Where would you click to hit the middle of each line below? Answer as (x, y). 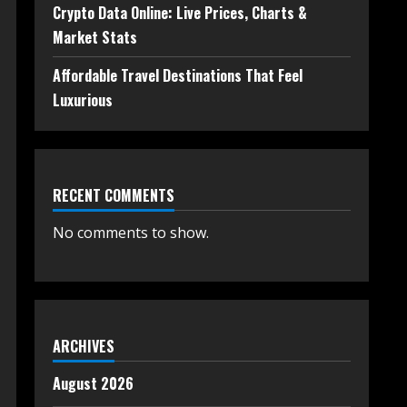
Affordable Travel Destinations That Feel (178, 75)
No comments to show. (131, 233)
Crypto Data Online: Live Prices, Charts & (180, 13)
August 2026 (93, 383)
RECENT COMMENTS (114, 195)
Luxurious (83, 100)
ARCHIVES (84, 346)
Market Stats (95, 37)
